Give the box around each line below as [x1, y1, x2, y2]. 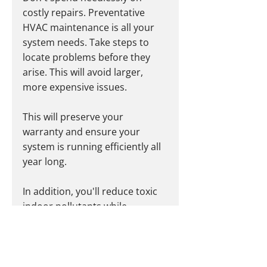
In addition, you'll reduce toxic [23, 185, 160, 198]
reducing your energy [23, 215, 122, 228]
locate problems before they [23, 51, 153, 64]
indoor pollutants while [23, 200, 129, 213]
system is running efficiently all [23, 140, 163, 154]
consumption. [23, 229, 85, 243]
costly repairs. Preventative [23, 6, 147, 20]
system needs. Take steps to [23, 36, 151, 49]
